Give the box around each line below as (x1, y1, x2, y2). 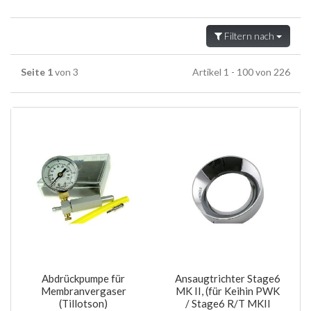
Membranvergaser (40, 284, 126, 297)
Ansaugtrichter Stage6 (175, 271, 280, 285)
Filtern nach (222, 29, 276, 42)
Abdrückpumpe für (42, 271, 125, 285)
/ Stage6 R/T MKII (185, 296, 271, 310)
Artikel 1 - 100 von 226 (192, 65, 290, 78)
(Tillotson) (59, 296, 108, 310)
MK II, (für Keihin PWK (176, 284, 280, 297)
